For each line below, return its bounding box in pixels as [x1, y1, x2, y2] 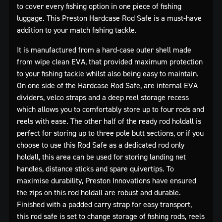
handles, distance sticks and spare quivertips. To [17, 163, 174, 173]
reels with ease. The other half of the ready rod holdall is [17, 115, 201, 126]
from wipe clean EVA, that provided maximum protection [17, 56, 203, 66]
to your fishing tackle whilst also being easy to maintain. [17, 68, 199, 78]
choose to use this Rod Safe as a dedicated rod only [17, 139, 184, 150]
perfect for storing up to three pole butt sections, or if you [17, 127, 204, 138]
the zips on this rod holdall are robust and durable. [17, 187, 181, 197]
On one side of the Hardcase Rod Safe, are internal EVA [17, 80, 198, 90]
